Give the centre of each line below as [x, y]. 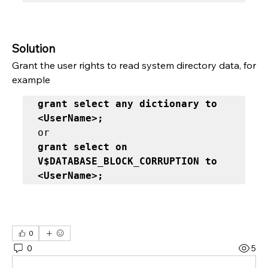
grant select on [83, 147]
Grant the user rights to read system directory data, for [134, 66]
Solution [33, 49]
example [31, 80]
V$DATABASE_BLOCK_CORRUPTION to [127, 162]
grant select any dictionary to [127, 104]
